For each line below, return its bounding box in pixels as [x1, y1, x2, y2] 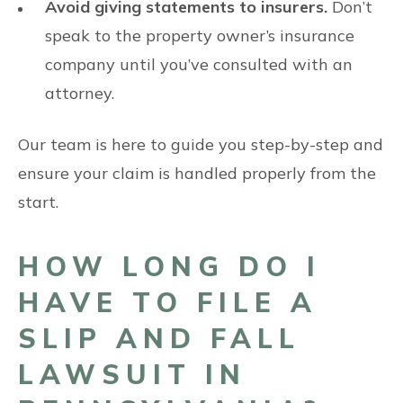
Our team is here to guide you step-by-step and [18, 134, 383, 155]
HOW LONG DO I [18, 249, 321, 283]
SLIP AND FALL [18, 321, 300, 355]
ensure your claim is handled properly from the [18, 163, 376, 184]
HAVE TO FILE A [18, 285, 318, 319]
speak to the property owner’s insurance [45, 25, 354, 46]
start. [18, 192, 58, 212]
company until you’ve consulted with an [45, 54, 353, 75]
